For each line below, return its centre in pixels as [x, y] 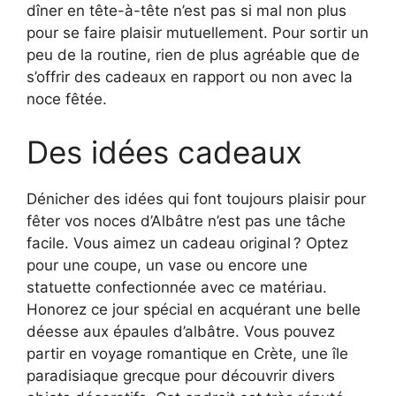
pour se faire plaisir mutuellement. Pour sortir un [198, 33]
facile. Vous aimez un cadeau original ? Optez [187, 243]
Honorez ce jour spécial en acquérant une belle [194, 309]
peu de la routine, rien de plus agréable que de [193, 55]
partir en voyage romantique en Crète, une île [187, 353]
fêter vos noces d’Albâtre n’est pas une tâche [186, 221]
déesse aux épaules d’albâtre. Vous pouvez [181, 331]
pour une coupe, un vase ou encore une [167, 265]
